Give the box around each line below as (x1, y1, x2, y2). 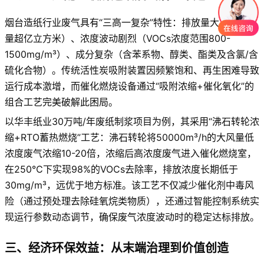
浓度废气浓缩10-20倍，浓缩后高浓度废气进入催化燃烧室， (5, 147, 256, 159)
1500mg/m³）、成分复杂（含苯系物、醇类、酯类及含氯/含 (5, 48, 258, 60)
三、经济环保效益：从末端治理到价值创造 (5, 240, 229, 255)
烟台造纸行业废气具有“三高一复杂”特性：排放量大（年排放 (5, 16, 257, 28)
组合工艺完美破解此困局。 (5, 95, 118, 108)
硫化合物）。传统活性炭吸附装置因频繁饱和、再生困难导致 (5, 64, 259, 76)
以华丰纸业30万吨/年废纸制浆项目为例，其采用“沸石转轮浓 (5, 115, 259, 127)
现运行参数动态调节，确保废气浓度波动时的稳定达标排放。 (5, 210, 259, 223)
